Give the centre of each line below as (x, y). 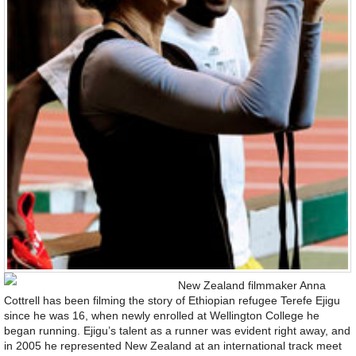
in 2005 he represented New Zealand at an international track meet (173, 346)
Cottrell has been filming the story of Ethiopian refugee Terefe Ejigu (172, 301)
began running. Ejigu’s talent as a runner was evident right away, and (177, 331)
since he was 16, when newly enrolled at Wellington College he (162, 316)
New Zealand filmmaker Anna (252, 286)
